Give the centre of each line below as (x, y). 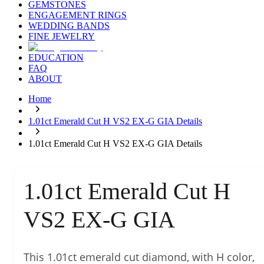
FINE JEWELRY (62, 37)
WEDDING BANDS (69, 26)
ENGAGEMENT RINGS (77, 15)
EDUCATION (56, 58)
